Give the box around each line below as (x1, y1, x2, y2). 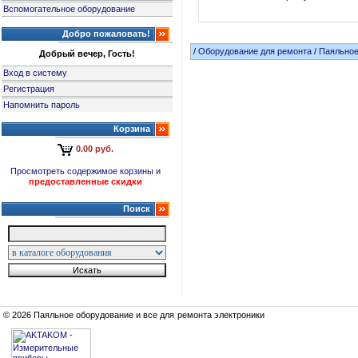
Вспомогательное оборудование (3, 4, 136, 14)
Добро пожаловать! (62, 29, 150, 38)
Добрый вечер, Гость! (38, 49, 136, 58)
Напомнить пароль (3, 100, 81, 109)
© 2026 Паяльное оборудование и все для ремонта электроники (3, 310, 265, 320)
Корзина (113, 124, 150, 133)
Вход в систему (3, 68, 68, 78)
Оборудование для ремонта (198, 46, 312, 56)
